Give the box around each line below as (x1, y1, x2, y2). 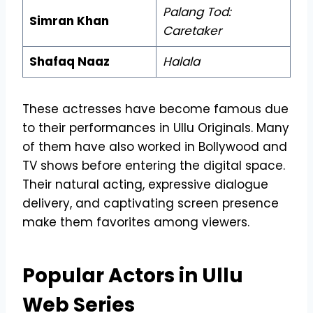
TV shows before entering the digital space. (22, 156, 285, 174)
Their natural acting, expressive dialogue (22, 175, 268, 193)
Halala (162, 52, 200, 70)
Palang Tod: (162, 3, 231, 20)
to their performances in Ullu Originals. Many (22, 119, 289, 136)
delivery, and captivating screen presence (22, 194, 279, 212)
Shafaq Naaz (29, 52, 110, 70)
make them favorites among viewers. (22, 213, 249, 231)
